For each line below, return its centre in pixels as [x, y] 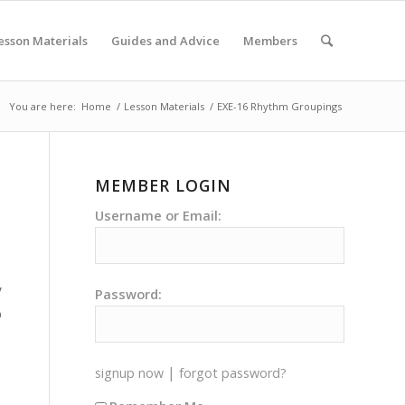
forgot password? [233, 373]
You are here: [42, 106]
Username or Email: [159, 215]
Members [270, 41]
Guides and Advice [165, 41]
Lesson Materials [164, 106]
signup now [130, 373]
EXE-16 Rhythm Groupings [279, 106]
